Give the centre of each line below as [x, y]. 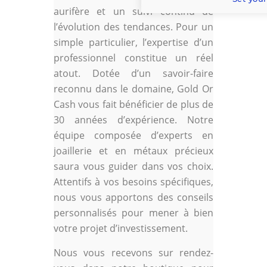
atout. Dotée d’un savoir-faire [133, 74]
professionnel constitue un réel [133, 58]
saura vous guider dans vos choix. [133, 167]
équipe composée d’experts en [133, 136]
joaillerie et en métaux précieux [133, 151]
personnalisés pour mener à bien [133, 213]
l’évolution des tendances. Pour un [133, 27]
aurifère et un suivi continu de [133, 12]
